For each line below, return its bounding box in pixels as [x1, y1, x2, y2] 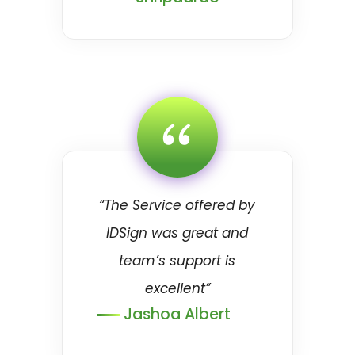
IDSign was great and [106, 223, 249, 242]
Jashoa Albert [124, 303, 231, 325]
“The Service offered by [99, 196, 256, 215]
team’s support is [119, 251, 236, 270]
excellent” [144, 279, 210, 298]
